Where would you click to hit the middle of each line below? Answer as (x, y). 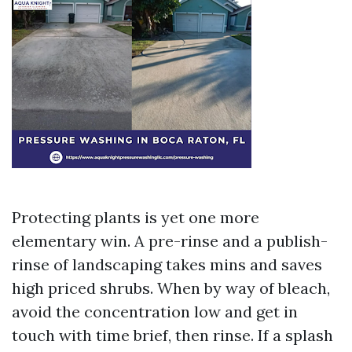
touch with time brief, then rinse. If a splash (172, 335)
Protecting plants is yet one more (136, 217)
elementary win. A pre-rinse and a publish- (170, 241)
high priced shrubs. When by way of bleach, (171, 288)
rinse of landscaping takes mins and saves (167, 264)
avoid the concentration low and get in (155, 312)
